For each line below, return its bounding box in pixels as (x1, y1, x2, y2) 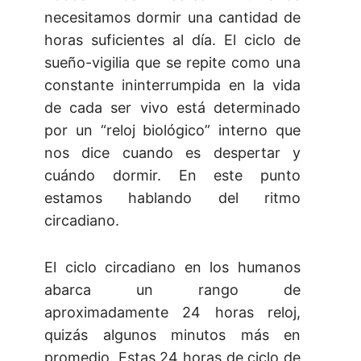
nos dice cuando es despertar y (44, 144, 301, 162)
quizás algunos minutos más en (44, 326, 301, 344)
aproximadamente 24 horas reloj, (44, 304, 301, 322)
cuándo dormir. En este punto (44, 167, 301, 185)
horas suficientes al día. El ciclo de (44, 31, 301, 49)
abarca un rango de (44, 281, 301, 299)
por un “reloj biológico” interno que (44, 122, 301, 139)
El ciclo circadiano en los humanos (44, 259, 301, 276)
